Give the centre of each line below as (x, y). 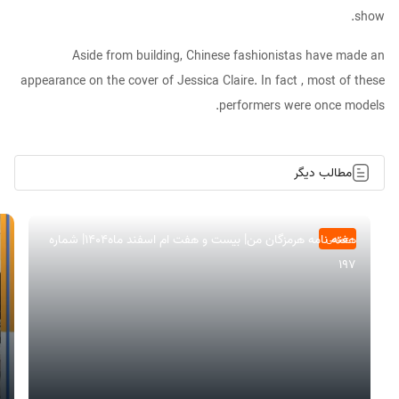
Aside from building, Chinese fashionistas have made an (228, 57)
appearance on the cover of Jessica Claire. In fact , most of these (203, 82)
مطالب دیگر (323, 173)
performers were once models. (302, 107)
